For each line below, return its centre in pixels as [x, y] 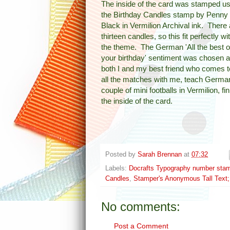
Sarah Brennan [160, 154]
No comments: [141, 206]
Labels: [117, 168]
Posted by [121, 154]
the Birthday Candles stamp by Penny [165, 14]
